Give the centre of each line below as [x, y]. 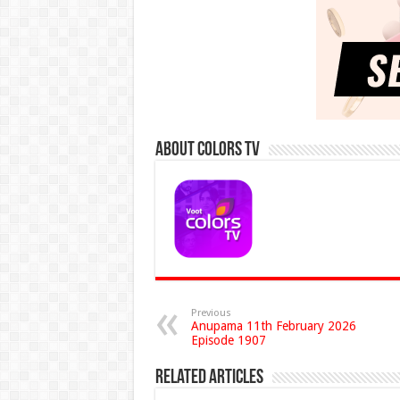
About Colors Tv [207, 151]
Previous [211, 313]
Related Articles [209, 379]
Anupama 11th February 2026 [273, 326]
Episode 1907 [228, 341]
